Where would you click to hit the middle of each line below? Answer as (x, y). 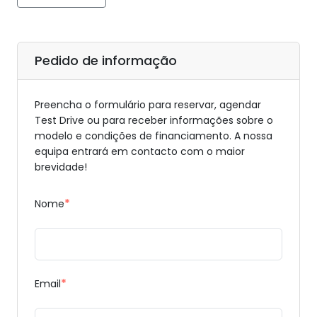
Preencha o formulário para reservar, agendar (148, 105)
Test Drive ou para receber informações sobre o (154, 120)
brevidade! (61, 167)
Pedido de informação (106, 60)
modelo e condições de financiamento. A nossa (154, 136)
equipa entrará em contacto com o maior (140, 151)
